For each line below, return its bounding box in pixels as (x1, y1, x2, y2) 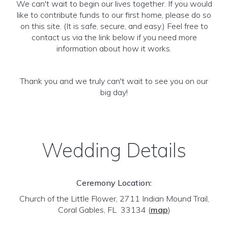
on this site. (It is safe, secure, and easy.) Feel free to (20, 21, 208, 31)
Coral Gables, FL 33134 (58, 205, 148, 215)
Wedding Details (42, 138, 186, 162)
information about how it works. (56, 43, 172, 53)
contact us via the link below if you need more (31, 32, 197, 42)
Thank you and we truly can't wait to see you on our (20, 76, 208, 86)
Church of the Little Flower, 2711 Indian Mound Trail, (19, 193, 209, 204)
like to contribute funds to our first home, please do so (17, 10, 211, 20)
